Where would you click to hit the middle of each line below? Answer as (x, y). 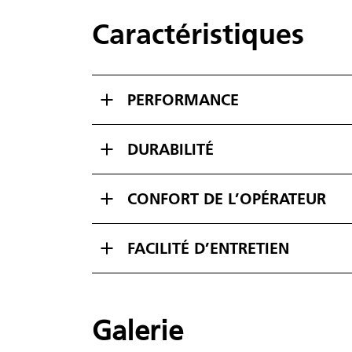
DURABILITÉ (170, 149)
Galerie (137, 330)
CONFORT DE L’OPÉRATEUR (227, 198)
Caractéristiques (198, 33)
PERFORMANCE (183, 99)
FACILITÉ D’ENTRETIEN (208, 248)
